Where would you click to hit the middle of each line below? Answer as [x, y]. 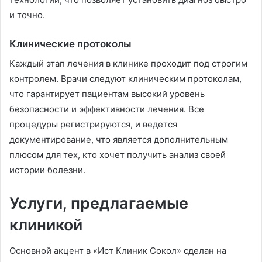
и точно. [27, 15]
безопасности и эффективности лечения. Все [107, 109]
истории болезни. [47, 170]
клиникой [46, 225]
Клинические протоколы [70, 44]
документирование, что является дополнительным [119, 139]
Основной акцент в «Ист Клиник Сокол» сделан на [118, 251]
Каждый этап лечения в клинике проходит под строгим [128, 63]
